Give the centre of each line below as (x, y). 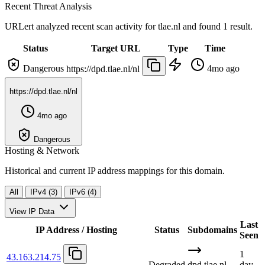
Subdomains (212, 230)
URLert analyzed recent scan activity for (81, 26)
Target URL (116, 48)
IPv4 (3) (44, 192)
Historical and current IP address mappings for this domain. (115, 170)
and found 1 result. (218, 26)
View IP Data (32, 211)
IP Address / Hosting (76, 230)
